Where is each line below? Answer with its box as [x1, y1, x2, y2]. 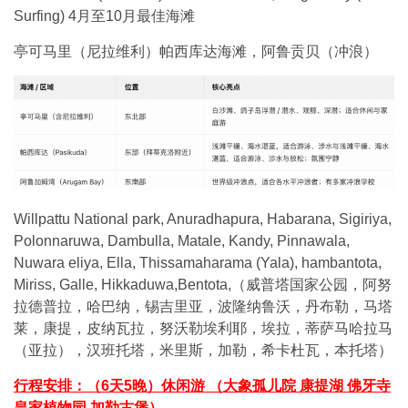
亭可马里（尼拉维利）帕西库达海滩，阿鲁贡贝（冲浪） [14, 43, 378, 59]
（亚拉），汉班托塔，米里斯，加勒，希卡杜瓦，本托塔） [14, 342, 393, 359]
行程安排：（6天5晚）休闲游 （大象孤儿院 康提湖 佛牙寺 [14, 377, 391, 393]
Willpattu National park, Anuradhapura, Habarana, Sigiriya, [14, 211, 392, 228]
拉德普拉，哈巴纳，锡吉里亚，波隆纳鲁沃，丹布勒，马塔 [14, 299, 393, 315]
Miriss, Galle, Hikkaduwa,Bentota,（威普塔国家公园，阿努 [14, 277, 392, 293]
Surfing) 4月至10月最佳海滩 [14, 8, 195, 25]
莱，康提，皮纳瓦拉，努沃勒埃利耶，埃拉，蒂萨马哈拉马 [14, 321, 393, 337]
